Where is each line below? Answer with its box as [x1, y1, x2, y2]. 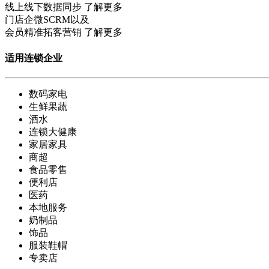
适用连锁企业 [5, 52, 62, 63]
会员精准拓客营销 [5, 27, 82, 38]
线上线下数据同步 [5, 2, 82, 13]
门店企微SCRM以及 [5, 14, 89, 25]
